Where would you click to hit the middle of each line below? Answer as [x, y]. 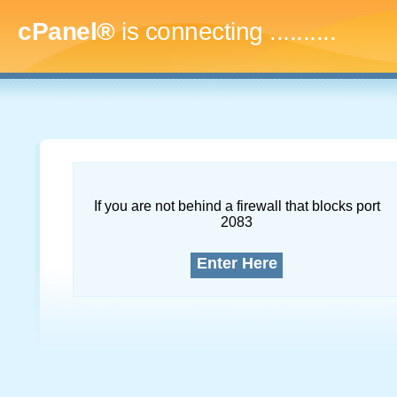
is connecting [192, 31]
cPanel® [66, 31]
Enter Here [237, 263]
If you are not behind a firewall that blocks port [237, 206]
